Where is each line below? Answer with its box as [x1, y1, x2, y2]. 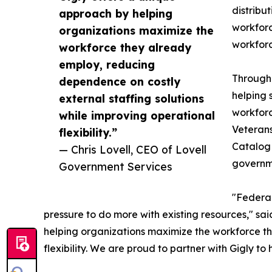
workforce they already [59, 40, 191, 54]
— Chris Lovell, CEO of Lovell [59, 142, 206, 156]
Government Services [59, 159, 172, 173]
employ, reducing [59, 57, 155, 71]
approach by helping [59, 6, 172, 20]
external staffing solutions [59, 91, 204, 105]
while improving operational [59, 108, 215, 122]
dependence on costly [59, 74, 180, 88]
